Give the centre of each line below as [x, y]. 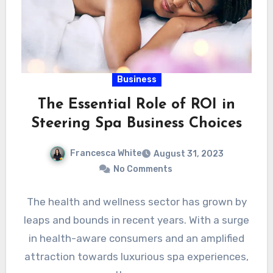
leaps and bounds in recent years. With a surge [136, 220]
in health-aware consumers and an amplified [136, 239]
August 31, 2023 [189, 154]
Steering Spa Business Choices [136, 124]
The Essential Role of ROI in [136, 105]
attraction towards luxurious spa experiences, [136, 257]
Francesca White [106, 154]
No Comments [143, 169]
